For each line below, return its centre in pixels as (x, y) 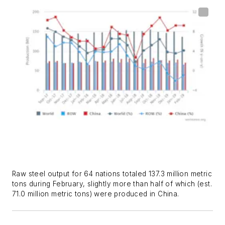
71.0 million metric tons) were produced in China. (96, 194)
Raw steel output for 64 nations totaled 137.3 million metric (112, 174)
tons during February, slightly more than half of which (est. (112, 184)
